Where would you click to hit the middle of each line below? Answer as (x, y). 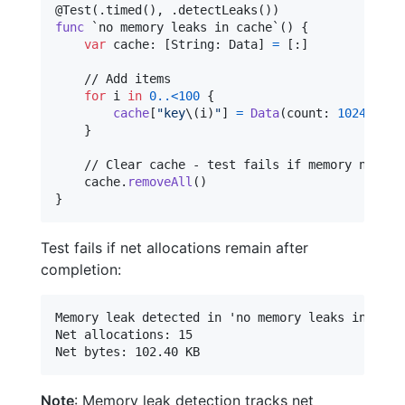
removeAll (160, 181)
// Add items (113, 78)
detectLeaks (218, 9)
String (193, 44)
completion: (81, 269)
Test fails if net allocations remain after (174, 247)
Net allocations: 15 (124, 334)
